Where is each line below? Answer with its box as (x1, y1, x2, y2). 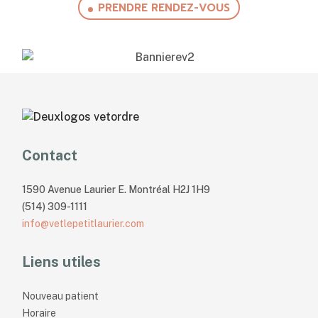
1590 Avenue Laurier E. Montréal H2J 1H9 (22, 183, 211, 195)
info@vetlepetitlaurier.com (22, 217, 145, 229)
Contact (22, 146, 78, 164)
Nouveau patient (22, 290, 99, 302)
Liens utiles (22, 253, 102, 270)
